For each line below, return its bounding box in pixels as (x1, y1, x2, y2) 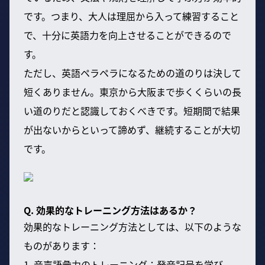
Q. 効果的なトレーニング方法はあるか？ (24, 203, 197, 218)
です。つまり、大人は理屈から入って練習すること (24, 9, 239, 24)
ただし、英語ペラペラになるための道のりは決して (24, 66, 241, 80)
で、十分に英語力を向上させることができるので (24, 28, 231, 43)
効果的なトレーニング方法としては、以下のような (24, 219, 241, 234)
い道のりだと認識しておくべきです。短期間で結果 (24, 104, 240, 118)
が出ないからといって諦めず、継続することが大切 (24, 122, 240, 137)
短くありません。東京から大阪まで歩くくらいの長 (24, 85, 241, 99)
